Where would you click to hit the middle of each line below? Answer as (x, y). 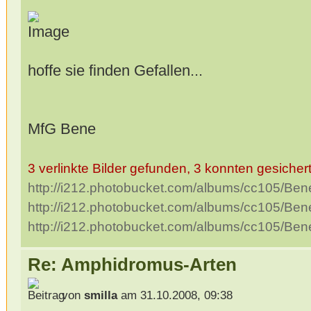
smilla (100, 295)
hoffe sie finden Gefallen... (115, 71)
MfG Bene (61, 129)
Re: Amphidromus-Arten (132, 265)
